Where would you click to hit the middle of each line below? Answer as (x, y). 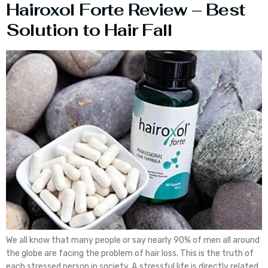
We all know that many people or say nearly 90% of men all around (133, 240)
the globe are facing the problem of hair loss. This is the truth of (130, 253)
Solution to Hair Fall (89, 30)
